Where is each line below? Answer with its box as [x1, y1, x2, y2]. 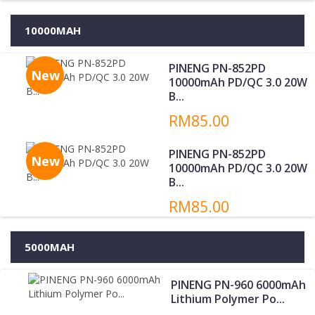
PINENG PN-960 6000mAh [156, 277, 292, 292]
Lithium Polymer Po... [156, 291, 271, 307]
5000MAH [25, 240, 75, 254]
